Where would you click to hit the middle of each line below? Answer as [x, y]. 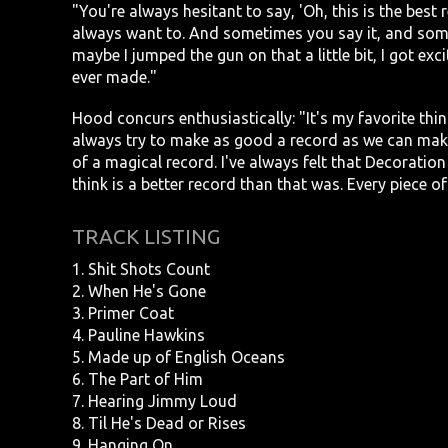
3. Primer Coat [123, 313]
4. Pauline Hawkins [138, 335]
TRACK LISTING [146, 237]
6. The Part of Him [137, 379]
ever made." [114, 76]
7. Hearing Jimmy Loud [154, 401]
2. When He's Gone [139, 291]
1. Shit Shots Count [141, 269]
